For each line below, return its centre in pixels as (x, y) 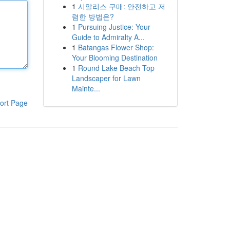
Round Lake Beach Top (116, 68)
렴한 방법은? (93, 16)
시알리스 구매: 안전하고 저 (121, 6)
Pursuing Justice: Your (114, 27)
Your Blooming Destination (114, 57)
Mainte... (86, 88)
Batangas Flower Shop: (116, 47)
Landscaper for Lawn (106, 78)
